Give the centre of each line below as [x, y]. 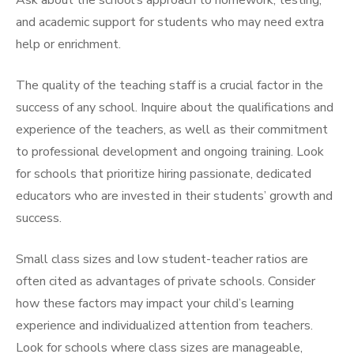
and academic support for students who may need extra [170, 22]
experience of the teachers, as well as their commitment [172, 130]
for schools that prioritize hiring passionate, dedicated [164, 174]
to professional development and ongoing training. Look [170, 152]
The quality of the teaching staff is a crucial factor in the [169, 85]
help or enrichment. [68, 44]
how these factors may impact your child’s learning [155, 303]
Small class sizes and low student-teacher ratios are [162, 259]
